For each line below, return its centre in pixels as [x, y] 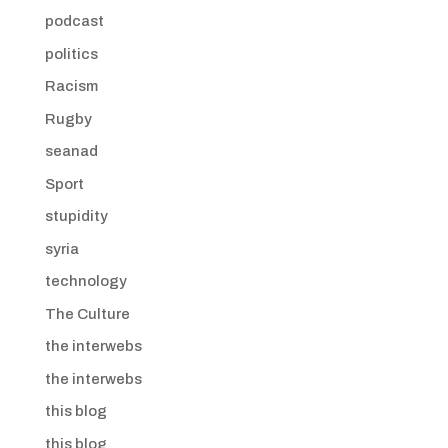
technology [85, 281]
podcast [74, 21]
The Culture [87, 313]
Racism [71, 86]
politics [71, 53]
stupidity [76, 216]
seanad [71, 151]
